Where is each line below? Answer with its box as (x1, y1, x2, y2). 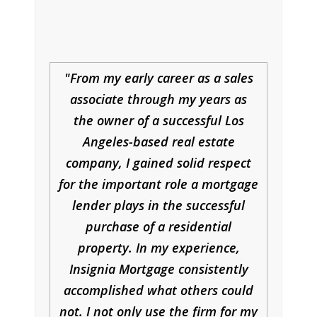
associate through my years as (70, 91, 247, 108)
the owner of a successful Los (73, 112, 244, 129)
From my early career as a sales (69, 69, 253, 87)
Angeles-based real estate (82, 133, 235, 151)
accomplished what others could (64, 282, 253, 299)
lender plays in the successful (72, 197, 245, 214)
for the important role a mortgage (59, 175, 258, 193)
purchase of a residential (86, 218, 231, 236)
